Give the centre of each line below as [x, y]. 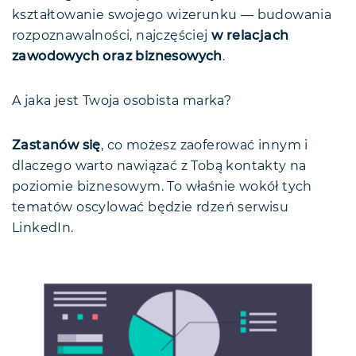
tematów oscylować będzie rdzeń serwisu [151, 208]
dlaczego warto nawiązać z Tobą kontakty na [159, 166]
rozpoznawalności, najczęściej [112, 36]
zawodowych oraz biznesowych [117, 57]
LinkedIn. [43, 228]
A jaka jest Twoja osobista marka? [122, 101]
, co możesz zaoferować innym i [204, 146]
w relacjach [250, 36]
